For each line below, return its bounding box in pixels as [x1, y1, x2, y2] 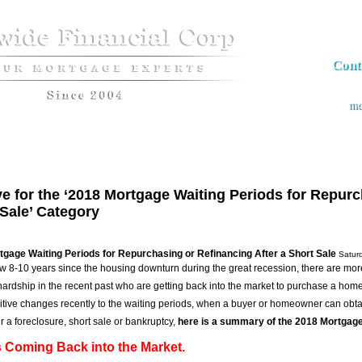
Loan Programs [87, 148, 153, 160]
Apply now [14, 148, 62, 160]
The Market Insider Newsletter [178, 148, 309, 160]
